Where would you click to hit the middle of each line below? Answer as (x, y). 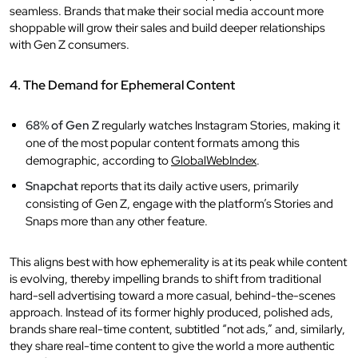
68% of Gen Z (62, 125)
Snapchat (52, 186)
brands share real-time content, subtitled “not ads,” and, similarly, (177, 329)
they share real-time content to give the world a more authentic (172, 346)
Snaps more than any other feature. (117, 221)
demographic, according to (98, 160)
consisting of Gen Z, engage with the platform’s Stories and (179, 203)
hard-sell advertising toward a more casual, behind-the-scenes (173, 295)
